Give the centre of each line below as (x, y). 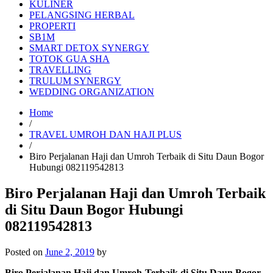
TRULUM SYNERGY (75, 81)
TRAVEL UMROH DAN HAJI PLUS (105, 134)
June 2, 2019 (70, 252)
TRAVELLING (60, 70)
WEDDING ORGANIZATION (92, 92)
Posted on (25, 252)
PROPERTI (52, 26)
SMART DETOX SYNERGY (89, 48)
